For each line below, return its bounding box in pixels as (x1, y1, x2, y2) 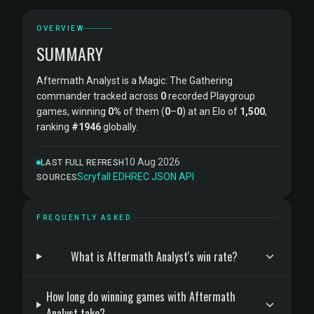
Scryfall (77, 171, 111, 182)
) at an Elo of (182, 106, 240, 117)
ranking (36, 121, 71, 132)
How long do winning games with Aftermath (46, 288, 235, 305)
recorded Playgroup (166, 90, 255, 102)
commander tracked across (36, 90, 161, 102)
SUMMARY (36, 41, 103, 66)
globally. (101, 121, 138, 132)
